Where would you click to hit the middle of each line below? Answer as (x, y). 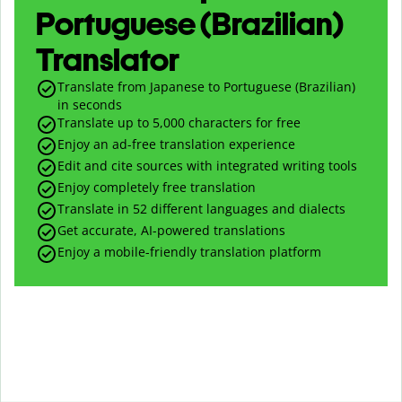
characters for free (243, 122)
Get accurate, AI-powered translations (171, 230)
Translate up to (105, 122)
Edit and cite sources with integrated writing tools (207, 165)
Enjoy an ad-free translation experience (176, 144)
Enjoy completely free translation (157, 187)
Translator (108, 59)
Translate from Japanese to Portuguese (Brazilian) (206, 86)
